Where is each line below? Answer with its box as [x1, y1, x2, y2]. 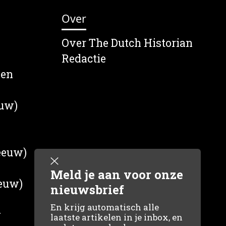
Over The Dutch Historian [62, 36, 193, 50]
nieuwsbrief [50, 182, 124, 198]
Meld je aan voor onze [50, 166, 183, 183]
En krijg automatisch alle [50, 201, 159, 213]
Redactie [62, 51, 106, 66]
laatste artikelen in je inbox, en [50, 211, 183, 223]
